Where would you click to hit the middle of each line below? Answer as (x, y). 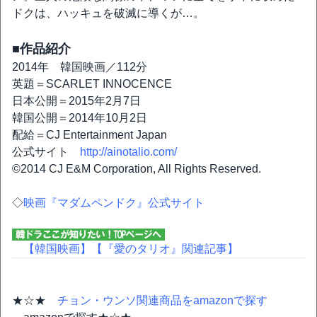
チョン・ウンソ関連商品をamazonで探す (162, 301)
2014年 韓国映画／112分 (80, 67)
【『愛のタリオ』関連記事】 (165, 249)
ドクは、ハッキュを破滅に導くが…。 (108, 13)
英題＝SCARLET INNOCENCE (92, 84)
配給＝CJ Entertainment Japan (90, 135)
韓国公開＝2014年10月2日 (80, 118)
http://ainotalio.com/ (128, 152)
